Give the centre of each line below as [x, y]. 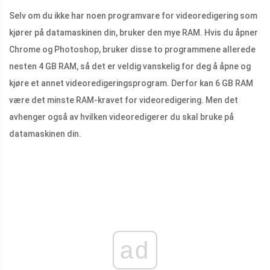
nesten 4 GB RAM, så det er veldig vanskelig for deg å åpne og [130, 67]
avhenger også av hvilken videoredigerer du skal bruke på [121, 117]
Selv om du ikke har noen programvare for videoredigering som [133, 16]
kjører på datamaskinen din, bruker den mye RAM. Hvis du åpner [133, 33]
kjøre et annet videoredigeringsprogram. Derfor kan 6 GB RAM [131, 83]
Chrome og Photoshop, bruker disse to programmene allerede [132, 50]
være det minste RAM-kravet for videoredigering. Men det [124, 100]
